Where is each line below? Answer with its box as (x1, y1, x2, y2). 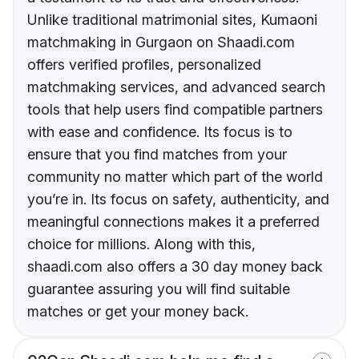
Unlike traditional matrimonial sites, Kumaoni (27, 11, 317, 29)
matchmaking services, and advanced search (27, 79, 325, 96)
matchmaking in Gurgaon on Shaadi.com (27, 34, 295, 51)
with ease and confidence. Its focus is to (27, 123, 292, 141)
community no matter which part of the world (27, 168, 323, 186)
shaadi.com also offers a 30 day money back (27, 258, 323, 276)
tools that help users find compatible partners (27, 101, 323, 119)
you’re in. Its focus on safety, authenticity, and (27, 191, 329, 208)
